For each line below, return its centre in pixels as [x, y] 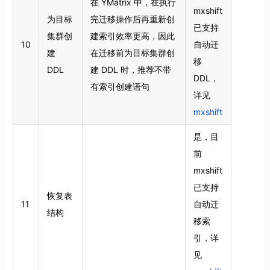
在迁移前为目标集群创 [132, 52]
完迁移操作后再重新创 [132, 19]
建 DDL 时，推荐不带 [130, 69]
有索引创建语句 [120, 86]
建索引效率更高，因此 [132, 36]
